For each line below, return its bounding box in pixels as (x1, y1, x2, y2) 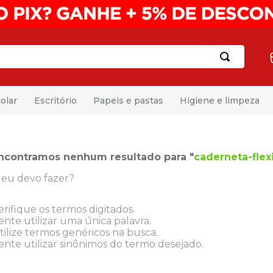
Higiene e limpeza (180, 94, 260, 106)
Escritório (34, 94, 77, 106)
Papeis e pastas (93, 94, 163, 106)
